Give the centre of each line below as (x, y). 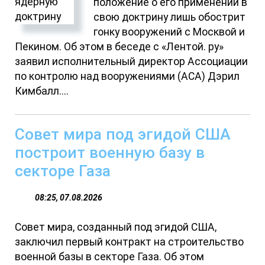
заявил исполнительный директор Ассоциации (132, 61)
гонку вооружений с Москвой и (169, 32)
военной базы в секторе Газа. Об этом (110, 256)
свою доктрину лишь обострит (170, 17)
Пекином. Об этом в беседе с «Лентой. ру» (119, 46)
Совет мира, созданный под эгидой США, (116, 227)
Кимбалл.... (42, 91)
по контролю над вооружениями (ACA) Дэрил (127, 76)
